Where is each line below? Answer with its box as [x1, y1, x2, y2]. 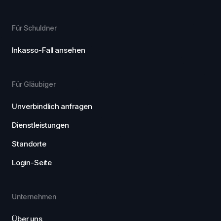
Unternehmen [12, 192, 56, 201]
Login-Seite [12, 158, 52, 167]
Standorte [12, 139, 46, 148]
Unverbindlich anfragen [12, 102, 92, 111]
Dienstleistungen [12, 120, 69, 130]
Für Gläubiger [12, 80, 56, 88]
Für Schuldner [12, 24, 57, 32]
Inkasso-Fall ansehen [12, 45, 85, 55]
